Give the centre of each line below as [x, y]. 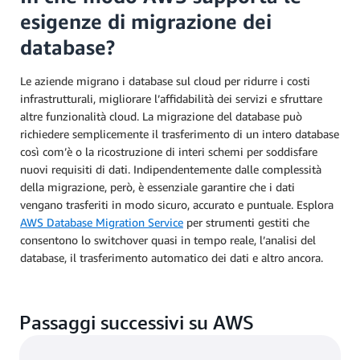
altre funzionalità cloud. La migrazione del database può [161, 116]
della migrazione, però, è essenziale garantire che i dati [157, 186]
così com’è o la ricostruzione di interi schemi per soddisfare [169, 151]
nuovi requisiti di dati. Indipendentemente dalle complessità [171, 169]
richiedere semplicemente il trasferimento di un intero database [180, 133]
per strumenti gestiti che [246, 222]
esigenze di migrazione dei [146, 21]
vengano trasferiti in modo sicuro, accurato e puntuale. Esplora [177, 204]
